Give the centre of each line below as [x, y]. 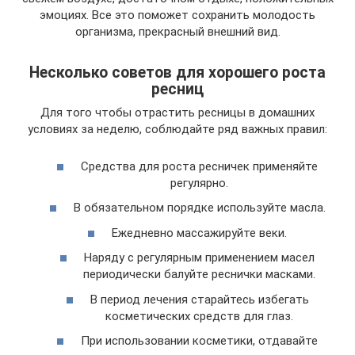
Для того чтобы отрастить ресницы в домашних [177, 113]
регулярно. [199, 183]
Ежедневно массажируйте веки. [199, 233]
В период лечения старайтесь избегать [199, 299]
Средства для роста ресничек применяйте [199, 166]
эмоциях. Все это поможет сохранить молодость [177, 15]
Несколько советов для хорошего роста [177, 72]
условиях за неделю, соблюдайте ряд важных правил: [177, 130]
